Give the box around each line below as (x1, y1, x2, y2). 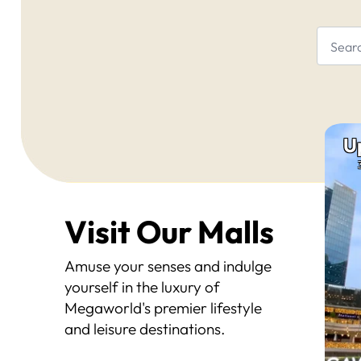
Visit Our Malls (64, 212, 274, 251)
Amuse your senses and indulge (64, 256, 272, 276)
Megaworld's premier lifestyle (64, 298, 262, 317)
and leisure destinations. (64, 319, 225, 338)
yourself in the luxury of (64, 277, 220, 297)
